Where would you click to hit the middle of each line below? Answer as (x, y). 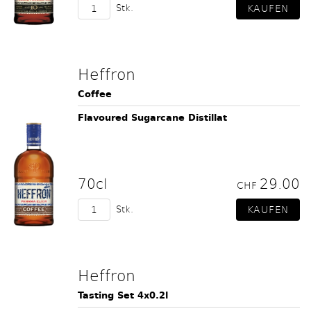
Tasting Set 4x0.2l (123, 295)
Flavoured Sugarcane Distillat (152, 118)
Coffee (95, 94)
